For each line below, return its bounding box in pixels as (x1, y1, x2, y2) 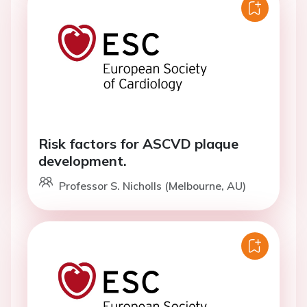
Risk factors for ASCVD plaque (38, 135, 238, 152)
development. (38, 152, 127, 169)
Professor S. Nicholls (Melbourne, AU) (59, 179, 246, 193)
